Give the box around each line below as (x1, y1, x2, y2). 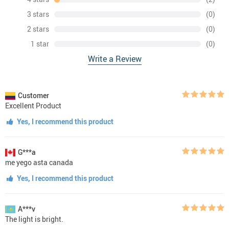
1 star (30, 38, 49, 49)
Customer (18, 90, 49, 100)
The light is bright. (5, 214, 63, 224)
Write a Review (87, 53, 142, 64)
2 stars (27, 24, 49, 34)
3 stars (27, 9, 49, 19)
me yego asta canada (5, 157, 73, 167)
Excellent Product (5, 100, 61, 110)
